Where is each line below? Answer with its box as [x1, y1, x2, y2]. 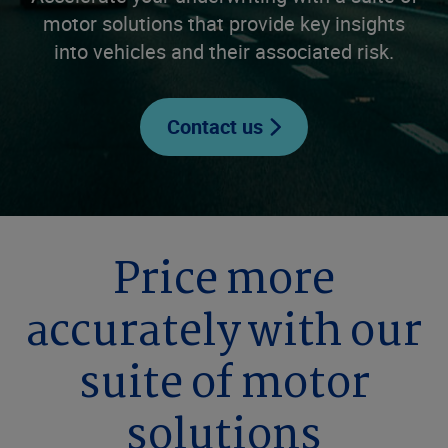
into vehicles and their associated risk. [54, 38, 394, 65]
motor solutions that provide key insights [43, 10, 405, 37]
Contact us [167, 113, 264, 140]
